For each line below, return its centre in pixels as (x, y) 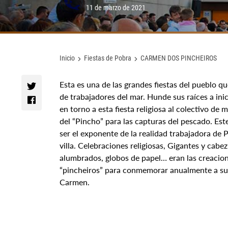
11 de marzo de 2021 (116, 7)
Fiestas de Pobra (108, 58)
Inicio (67, 58)
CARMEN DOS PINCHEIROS (179, 58)
